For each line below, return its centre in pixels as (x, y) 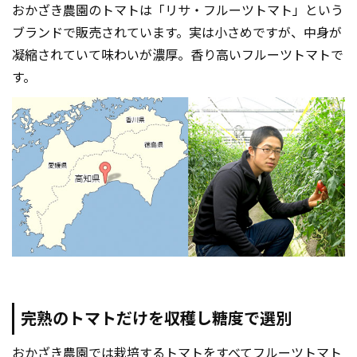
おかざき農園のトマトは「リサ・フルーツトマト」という (178, 10)
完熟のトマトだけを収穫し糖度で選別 (156, 318)
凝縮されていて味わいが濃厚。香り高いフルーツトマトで (178, 55)
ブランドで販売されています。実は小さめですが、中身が (177, 33)
